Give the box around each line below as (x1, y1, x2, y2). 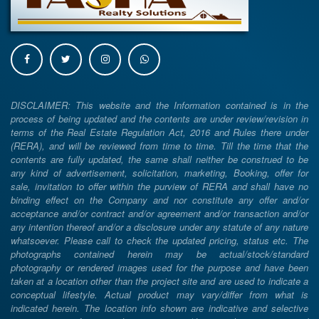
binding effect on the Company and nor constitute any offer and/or (11, 193, 308, 207)
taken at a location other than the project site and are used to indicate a (11, 274, 308, 288)
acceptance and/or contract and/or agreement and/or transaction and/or (11, 206, 308, 221)
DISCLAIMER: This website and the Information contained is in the (11, 98, 308, 113)
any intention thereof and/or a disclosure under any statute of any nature (11, 220, 308, 234)
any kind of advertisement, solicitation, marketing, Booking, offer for (11, 166, 308, 180)
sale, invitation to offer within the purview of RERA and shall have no (11, 179, 308, 194)
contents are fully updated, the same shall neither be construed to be (11, 152, 308, 167)
